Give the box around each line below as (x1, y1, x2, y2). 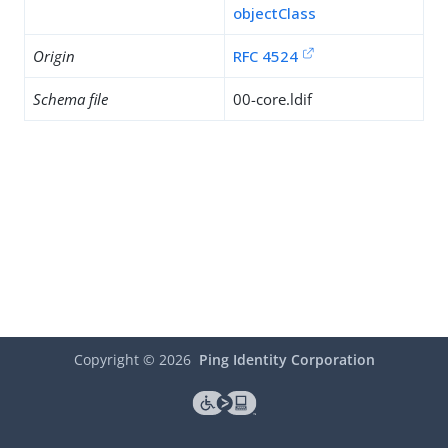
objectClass (233, 3, 316, 23)
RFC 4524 (233, 46, 298, 66)
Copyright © (73, 350, 159, 369)
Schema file (33, 89, 108, 109)
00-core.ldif (233, 89, 312, 109)
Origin (33, 46, 75, 66)
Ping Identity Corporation (198, 350, 375, 369)
